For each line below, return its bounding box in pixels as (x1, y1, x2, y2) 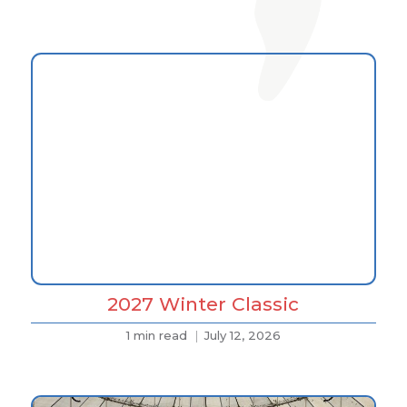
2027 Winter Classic (107, 293, 300, 316)
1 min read (125, 328, 187, 343)
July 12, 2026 (203, 328, 281, 343)
